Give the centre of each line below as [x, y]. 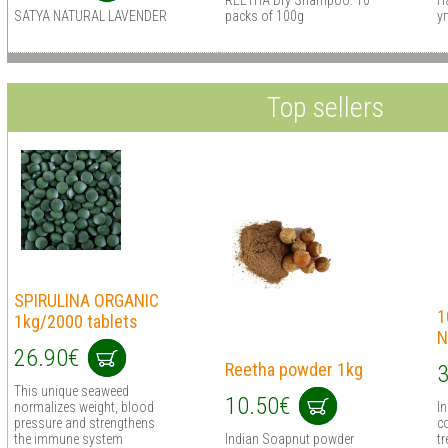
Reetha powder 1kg [293, 369]
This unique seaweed [71, 391]
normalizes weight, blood [83, 407]
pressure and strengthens [84, 423]
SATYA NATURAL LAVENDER [90, 16]
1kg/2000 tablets [75, 321]
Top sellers [325, 107]
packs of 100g [264, 16]
